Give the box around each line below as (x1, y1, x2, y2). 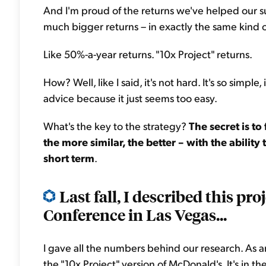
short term (43, 151, 94, 164)
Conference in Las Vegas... (43, 204, 227, 224)
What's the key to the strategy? (43, 119, 189, 132)
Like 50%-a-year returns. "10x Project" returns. (43, 47, 252, 61)
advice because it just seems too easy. (43, 91, 217, 104)
